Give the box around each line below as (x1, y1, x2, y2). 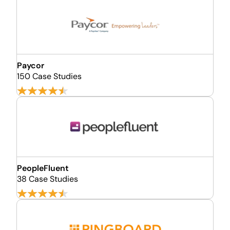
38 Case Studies (17, 174, 78, 184)
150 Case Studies (17, 71, 82, 82)
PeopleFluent (17, 163, 69, 174)
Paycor (17, 60, 44, 71)
